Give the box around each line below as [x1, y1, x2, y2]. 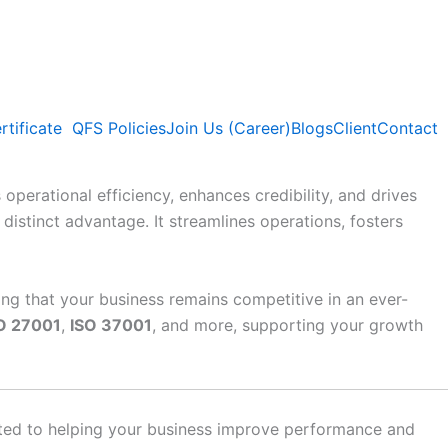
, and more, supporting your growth [152, 314, 423, 335]
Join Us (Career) [166, 118, 291, 138]
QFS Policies [72, 118, 166, 138]
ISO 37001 [70, 314, 152, 335]
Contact [377, 118, 438, 138]
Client [333, 118, 377, 138]
